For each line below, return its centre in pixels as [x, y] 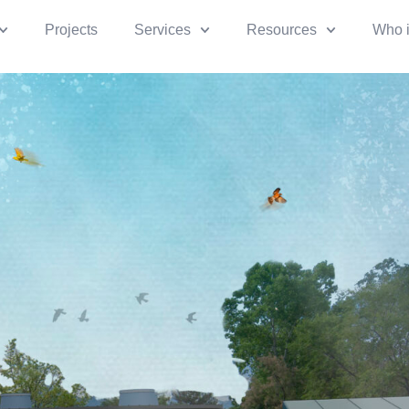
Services [162, 30]
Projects [71, 30]
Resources [281, 30]
